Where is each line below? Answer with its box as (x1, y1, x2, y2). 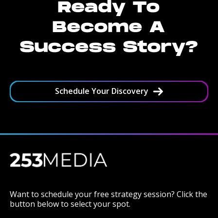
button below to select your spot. (10, 198, 130, 209)
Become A (53, 18, 165, 37)
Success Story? (20, 37, 198, 57)
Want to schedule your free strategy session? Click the (10, 188, 207, 200)
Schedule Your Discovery (55, 86, 148, 97)
